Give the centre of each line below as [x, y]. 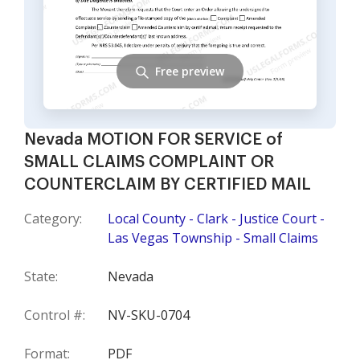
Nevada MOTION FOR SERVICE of [153, 140]
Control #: [55, 315]
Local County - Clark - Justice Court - [216, 219]
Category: [53, 219]
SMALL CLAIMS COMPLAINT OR [149, 162]
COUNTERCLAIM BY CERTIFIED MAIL [168, 185]
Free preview [190, 71]
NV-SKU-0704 [149, 315]
